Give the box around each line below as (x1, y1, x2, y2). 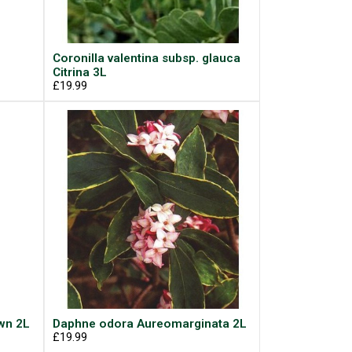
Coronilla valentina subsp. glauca (52, 50, 240, 65)
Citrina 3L (52, 64, 107, 79)
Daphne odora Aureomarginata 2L (52, 316, 247, 331)
